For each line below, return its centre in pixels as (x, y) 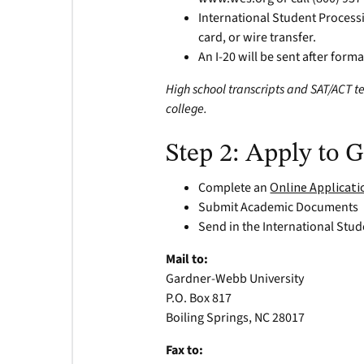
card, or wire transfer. (258, 37)
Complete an (234, 188)
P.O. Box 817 (199, 298)
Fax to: (185, 350)
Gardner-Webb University (235, 279)
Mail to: (187, 259)
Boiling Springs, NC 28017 (236, 318)
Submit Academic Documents (279, 207)
